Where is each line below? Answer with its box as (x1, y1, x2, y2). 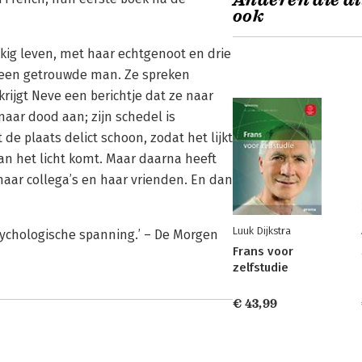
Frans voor (233, 244, 293, 259)
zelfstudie (233, 260, 288, 275)
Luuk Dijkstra (233, 225, 291, 237)
